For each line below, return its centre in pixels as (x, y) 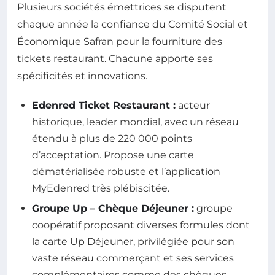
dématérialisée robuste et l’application (126, 171)
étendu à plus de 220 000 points (112, 138)
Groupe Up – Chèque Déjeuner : (113, 209)
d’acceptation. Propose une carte (113, 155)
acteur (193, 105)
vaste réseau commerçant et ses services (133, 258)
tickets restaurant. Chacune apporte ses (115, 58)
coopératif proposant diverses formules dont (141, 225)
